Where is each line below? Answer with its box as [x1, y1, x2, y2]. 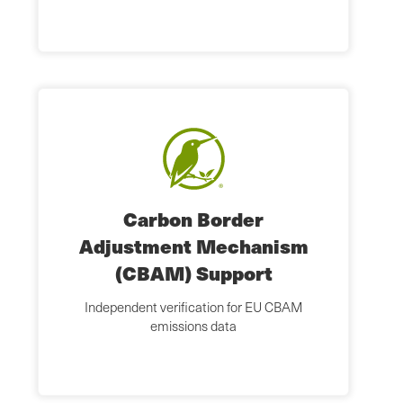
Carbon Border [123, 205, 264, 234]
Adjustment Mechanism [78, 232, 309, 261]
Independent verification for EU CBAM [84, 298, 303, 317]
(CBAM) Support [114, 259, 273, 288]
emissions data [150, 317, 237, 336]
